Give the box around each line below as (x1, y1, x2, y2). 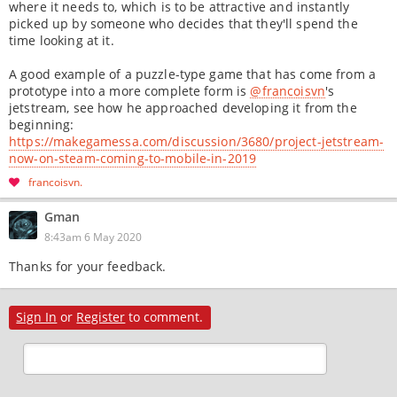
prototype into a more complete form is (9, 82, 251, 99)
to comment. (125, 307, 204, 325)
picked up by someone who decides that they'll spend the (9, 15, 358, 32)
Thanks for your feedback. (9, 258, 167, 275)
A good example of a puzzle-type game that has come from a (9, 66, 376, 82)
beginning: (9, 116, 74, 133)
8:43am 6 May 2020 (44, 230, 142, 245)
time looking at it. (9, 32, 114, 49)
